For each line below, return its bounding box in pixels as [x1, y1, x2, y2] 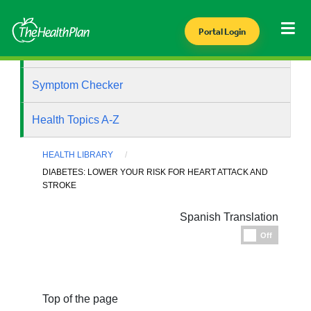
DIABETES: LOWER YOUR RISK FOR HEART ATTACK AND [42, 167, 269, 178]
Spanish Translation [179, 211, 278, 224]
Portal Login [198, 26, 246, 37]
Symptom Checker [32, 79, 124, 91]
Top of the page [42, 293, 119, 305]
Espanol [278, 228, 308, 237]
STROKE [42, 180, 77, 191]
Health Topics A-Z [32, 114, 120, 126]
